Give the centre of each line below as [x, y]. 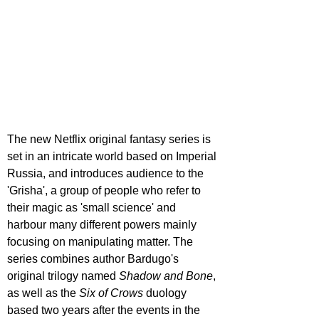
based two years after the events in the [105, 310]
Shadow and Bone [166, 276]
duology [166, 293]
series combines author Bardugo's [94, 259]
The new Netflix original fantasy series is [110, 140]
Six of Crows [111, 293]
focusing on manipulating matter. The [101, 242]
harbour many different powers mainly [103, 225]
